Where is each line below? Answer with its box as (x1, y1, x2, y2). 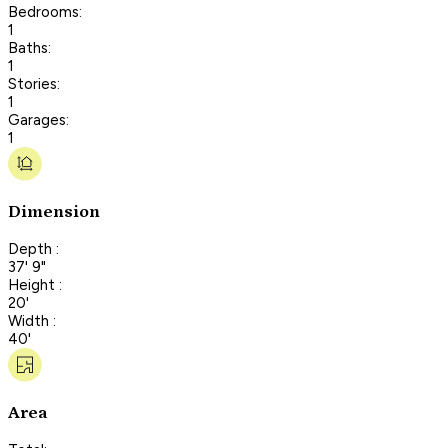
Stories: (8, 74, 60, 93)
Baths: (8, 38, 51, 57)
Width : (8, 311, 56, 330)
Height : (8, 275, 62, 294)
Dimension (8, 202, 100, 223)
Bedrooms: (8, 2, 82, 21)
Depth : (8, 239, 59, 258)
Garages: (8, 110, 69, 129)
